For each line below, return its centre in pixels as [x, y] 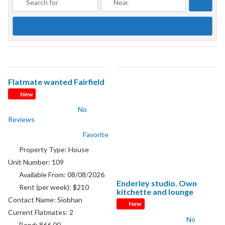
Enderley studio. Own [157, 183]
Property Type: [43, 149]
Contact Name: [33, 199]
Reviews [21, 119]
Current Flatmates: [39, 212]
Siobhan [70, 199]
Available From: [43, 174]
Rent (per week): [46, 187]
